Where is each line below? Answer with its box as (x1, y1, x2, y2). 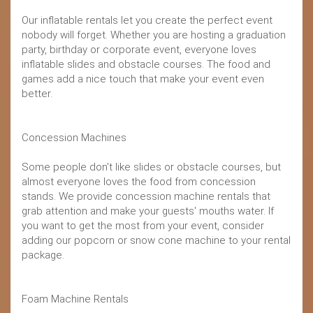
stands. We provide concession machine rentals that (22, 190, 270, 203)
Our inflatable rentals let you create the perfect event (22, 14, 272, 27)
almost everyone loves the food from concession (22, 175, 256, 189)
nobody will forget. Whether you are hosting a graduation (22, 29, 286, 42)
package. (22, 249, 64, 262)
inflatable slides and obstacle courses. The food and (22, 58, 270, 71)
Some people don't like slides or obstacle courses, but (22, 161, 281, 174)
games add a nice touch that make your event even (22, 73, 264, 86)
